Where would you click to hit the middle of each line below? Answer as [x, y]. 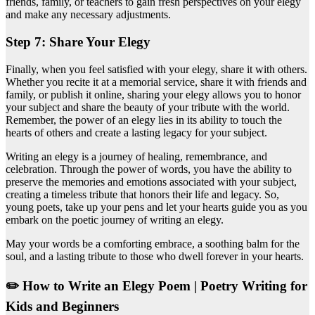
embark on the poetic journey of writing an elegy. [115, 219]
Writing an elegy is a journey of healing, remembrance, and [136, 156]
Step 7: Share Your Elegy [78, 42]
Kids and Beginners [62, 306]
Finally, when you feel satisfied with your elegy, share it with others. [156, 69]
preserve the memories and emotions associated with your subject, [151, 181]
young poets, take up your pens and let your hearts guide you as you [156, 207]
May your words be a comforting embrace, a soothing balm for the [153, 243]
